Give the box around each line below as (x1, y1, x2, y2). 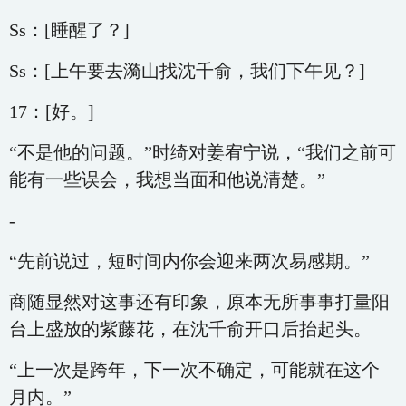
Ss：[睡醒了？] (9, 20, 130, 40)
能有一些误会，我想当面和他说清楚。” (9, 169, 325, 189)
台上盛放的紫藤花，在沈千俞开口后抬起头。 (9, 319, 372, 339)
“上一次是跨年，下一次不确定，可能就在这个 (9, 360, 380, 380)
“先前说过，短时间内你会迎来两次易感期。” (9, 251, 370, 271)
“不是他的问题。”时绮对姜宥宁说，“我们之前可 (9, 142, 396, 162)
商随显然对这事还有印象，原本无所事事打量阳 (9, 292, 390, 312)
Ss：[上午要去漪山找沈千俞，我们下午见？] (9, 61, 365, 81)
